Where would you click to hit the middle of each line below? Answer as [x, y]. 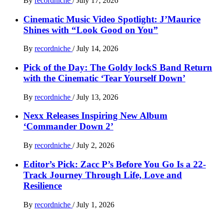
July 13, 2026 [97, 97]
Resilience [43, 185]
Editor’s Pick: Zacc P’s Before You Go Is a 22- [115, 164]
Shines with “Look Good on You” [91, 30]
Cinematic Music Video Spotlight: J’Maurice [112, 19]
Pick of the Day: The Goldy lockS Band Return [118, 67]
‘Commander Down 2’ [68, 127]
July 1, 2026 [95, 204]
